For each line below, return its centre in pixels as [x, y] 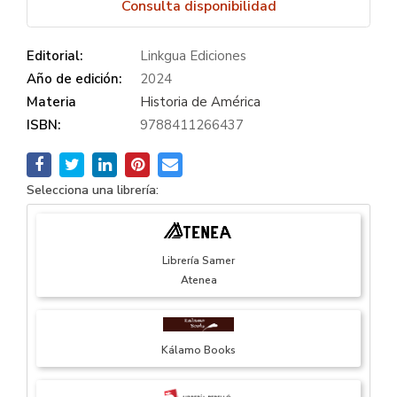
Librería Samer [198, 261]
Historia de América [200, 102]
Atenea [198, 280]
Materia [51, 102]
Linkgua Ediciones [193, 56]
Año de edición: [74, 79]
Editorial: [54, 56]
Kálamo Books [198, 350]
